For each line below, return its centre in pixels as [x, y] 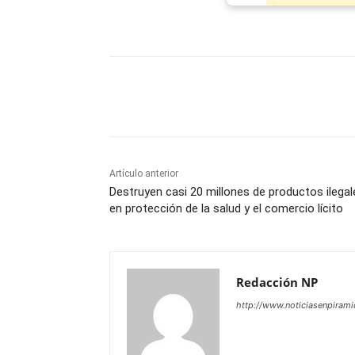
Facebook [166, 97]
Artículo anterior [144, 174]
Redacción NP [277, 282]
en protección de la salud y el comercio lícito [226, 209]
